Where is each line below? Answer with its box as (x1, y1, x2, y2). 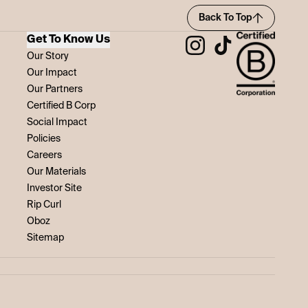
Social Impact (27, 117, 88, 127)
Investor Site (27, 183, 82, 193)
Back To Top (199, 13, 252, 23)
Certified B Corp (27, 100, 96, 111)
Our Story (27, 51, 69, 61)
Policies (27, 133, 61, 144)
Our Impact (27, 67, 78, 78)
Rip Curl (27, 199, 62, 210)
